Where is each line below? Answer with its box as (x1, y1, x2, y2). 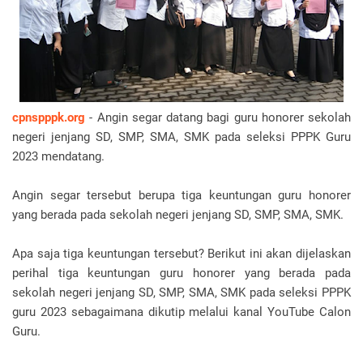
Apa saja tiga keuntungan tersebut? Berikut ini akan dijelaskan (12, 246, 351, 261)
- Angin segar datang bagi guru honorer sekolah (85, 110, 351, 125)
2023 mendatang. (12, 149, 105, 164)
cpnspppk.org (12, 110, 85, 125)
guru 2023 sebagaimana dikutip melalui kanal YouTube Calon (12, 305, 351, 319)
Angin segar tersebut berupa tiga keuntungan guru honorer (12, 188, 351, 203)
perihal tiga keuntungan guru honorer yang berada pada (12, 266, 351, 280)
